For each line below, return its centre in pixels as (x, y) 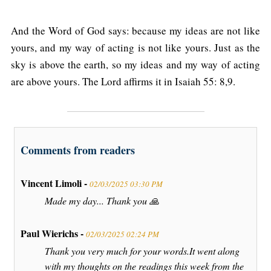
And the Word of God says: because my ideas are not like (135, 30)
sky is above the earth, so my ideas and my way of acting (135, 64)
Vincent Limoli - (55, 183)
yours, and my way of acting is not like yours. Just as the (135, 47)
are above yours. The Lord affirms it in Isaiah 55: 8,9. (123, 81)
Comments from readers (78, 150)
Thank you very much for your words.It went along (142, 251)
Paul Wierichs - (53, 233)
